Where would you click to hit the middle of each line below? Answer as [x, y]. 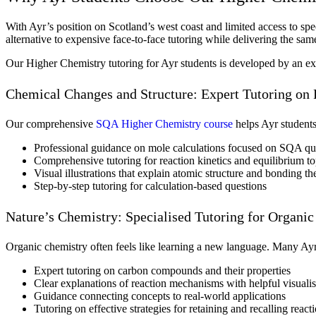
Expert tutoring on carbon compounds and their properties [162, 270]
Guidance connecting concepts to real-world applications [160, 296]
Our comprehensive [51, 123]
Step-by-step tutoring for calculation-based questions [150, 186]
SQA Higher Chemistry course [164, 123]
